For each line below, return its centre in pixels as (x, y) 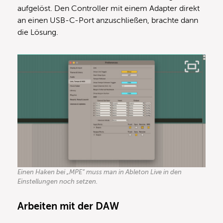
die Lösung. (38, 33)
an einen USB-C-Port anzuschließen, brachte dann (108, 21)
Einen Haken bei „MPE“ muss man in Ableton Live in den (100, 172)
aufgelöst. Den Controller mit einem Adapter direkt (109, 9)
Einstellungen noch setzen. (57, 181)
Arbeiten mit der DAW (68, 206)
